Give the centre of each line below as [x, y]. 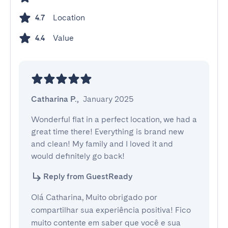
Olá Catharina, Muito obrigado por [94, 197]
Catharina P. [54, 99]
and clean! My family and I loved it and [102, 144]
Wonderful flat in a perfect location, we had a [114, 119]
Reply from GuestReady [88, 176]
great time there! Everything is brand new [107, 132]
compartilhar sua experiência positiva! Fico [111, 210]
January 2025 [108, 99]
